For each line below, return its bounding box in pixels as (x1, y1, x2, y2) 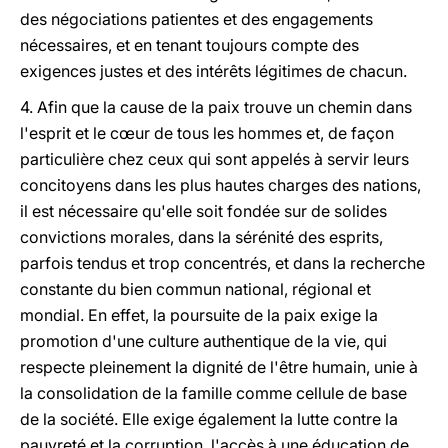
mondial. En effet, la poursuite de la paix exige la (20, 305, 378, 325)
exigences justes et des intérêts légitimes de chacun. (20, 61, 407, 81)
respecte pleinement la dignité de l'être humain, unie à (20, 357, 418, 377)
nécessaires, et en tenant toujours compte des (20, 35, 359, 55)
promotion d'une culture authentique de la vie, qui (20, 331, 387, 351)
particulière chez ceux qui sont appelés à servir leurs (20, 149, 409, 169)
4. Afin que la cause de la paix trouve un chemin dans (20, 97, 412, 117)
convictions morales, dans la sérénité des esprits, (20, 227, 383, 247)
